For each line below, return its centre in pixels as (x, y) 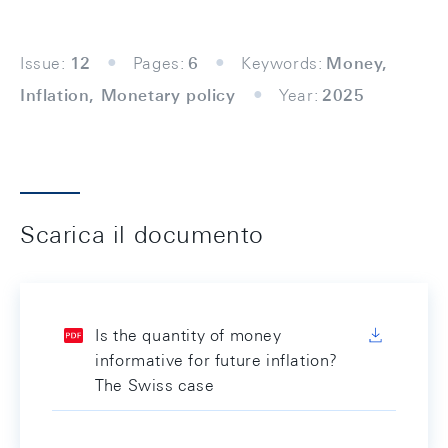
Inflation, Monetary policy (131, 95)
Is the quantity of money (188, 335)
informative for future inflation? (216, 360)
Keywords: (282, 63)
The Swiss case (155, 385)
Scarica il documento (142, 234)
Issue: (43, 63)
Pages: (158, 63)
